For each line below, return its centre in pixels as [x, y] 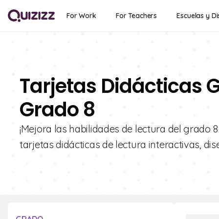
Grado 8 [57, 109]
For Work [81, 16]
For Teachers [136, 16]
